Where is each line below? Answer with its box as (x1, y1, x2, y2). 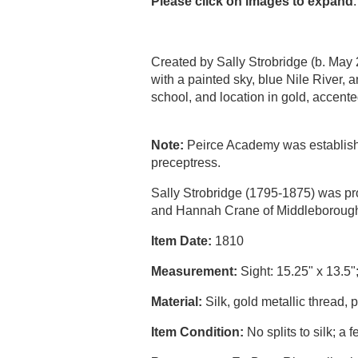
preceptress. (151, 156, 221, 169)
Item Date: (151, 234, 213, 248)
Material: (151, 295, 203, 308)
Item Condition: (151, 325, 245, 339)
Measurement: (151, 265, 238, 278)
